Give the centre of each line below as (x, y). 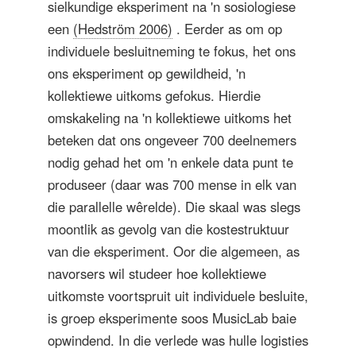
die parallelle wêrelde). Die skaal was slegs (174, 206)
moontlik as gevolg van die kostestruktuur (168, 228)
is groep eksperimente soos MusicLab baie (172, 317)
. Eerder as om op (227, 28)
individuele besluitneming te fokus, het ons (172, 50)
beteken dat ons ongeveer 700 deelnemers (172, 139)
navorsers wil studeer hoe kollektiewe (157, 273)
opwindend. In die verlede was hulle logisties (178, 340)
